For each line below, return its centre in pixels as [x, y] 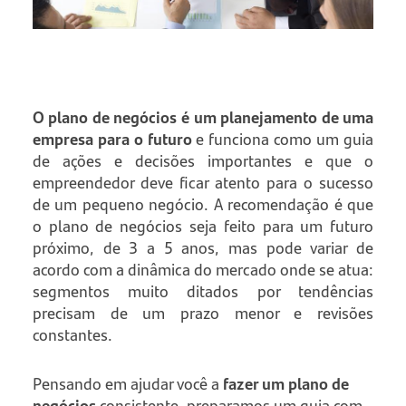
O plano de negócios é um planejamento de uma [203, 116]
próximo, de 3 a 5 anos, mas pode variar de [203, 247]
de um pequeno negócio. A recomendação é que [203, 203]
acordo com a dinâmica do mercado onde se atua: [203, 269]
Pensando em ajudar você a [127, 383]
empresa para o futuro [112, 138]
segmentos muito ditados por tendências [203, 290]
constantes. [72, 334]
